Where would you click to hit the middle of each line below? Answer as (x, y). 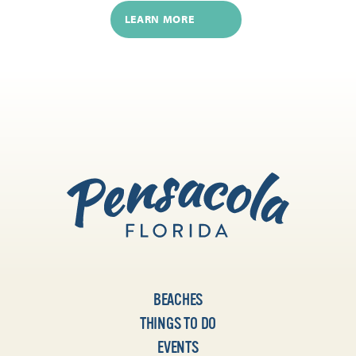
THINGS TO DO (178, 323)
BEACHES (178, 300)
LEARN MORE (159, 19)
